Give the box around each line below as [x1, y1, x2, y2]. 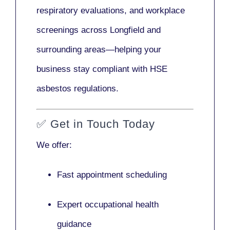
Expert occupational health [57, 199, 159, 209]
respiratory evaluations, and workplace [36, 6, 185, 16]
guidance [57, 219, 91, 229]
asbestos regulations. [36, 84, 119, 94]
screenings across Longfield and [36, 25, 161, 35]
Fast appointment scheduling [57, 169, 167, 180]
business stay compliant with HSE [36, 64, 167, 74]
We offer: [36, 140, 72, 150]
